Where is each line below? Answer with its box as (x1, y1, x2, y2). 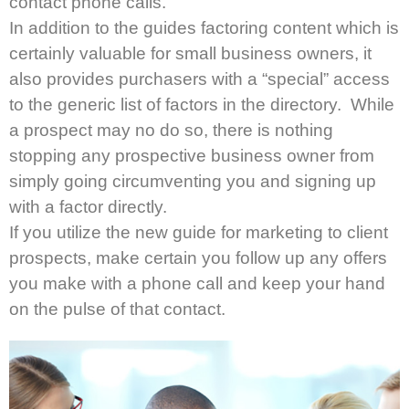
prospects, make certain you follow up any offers (9, 247, 387, 267)
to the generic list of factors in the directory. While (9, 94, 394, 114)
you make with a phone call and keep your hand (9, 273, 385, 293)
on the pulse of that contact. (9, 299, 225, 319)
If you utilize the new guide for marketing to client (9, 222, 388, 242)
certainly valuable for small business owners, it (9, 43, 372, 63)
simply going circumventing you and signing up (9, 171, 376, 191)
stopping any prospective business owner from (9, 145, 374, 165)
